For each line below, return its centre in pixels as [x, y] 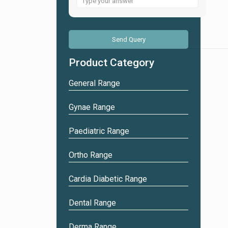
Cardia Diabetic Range [108, 179]
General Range [94, 83]
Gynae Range [92, 107]
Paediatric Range [99, 131]
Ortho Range [90, 155]
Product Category [111, 63]
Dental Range [92, 203]
